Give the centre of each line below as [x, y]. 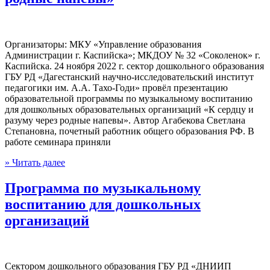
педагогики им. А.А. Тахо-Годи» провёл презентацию [116, 87]
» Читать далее [35, 162]
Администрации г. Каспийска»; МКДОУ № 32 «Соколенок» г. [133, 55]
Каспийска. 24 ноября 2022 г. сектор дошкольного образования [134, 66]
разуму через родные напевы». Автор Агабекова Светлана [125, 120]
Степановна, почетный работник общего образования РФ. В [130, 131]
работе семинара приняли [58, 142]
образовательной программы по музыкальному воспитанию [129, 98]
